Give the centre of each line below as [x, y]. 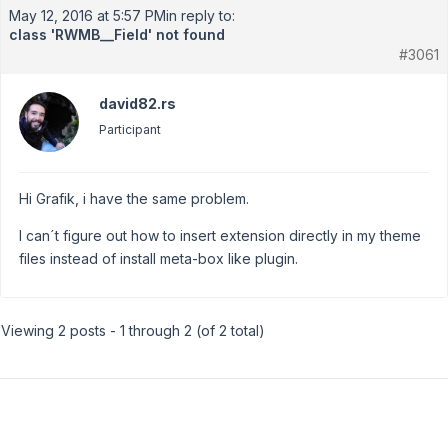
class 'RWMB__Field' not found [117, 34]
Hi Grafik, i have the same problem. [134, 198]
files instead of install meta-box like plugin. [158, 258]
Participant [130, 129]
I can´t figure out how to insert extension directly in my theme [220, 235]
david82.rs [137, 103]
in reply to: [200, 15]
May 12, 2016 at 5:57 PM [87, 15]
